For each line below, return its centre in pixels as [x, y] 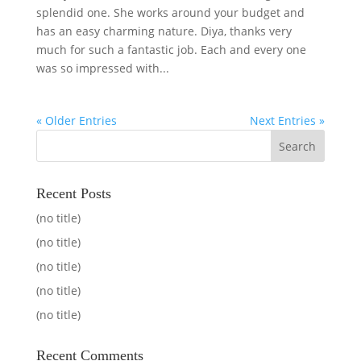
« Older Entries [76, 120]
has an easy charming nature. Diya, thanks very [164, 31]
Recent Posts [73, 193]
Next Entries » [288, 120]
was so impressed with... [102, 68]
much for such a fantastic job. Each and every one [171, 50]
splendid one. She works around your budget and [170, 12]
